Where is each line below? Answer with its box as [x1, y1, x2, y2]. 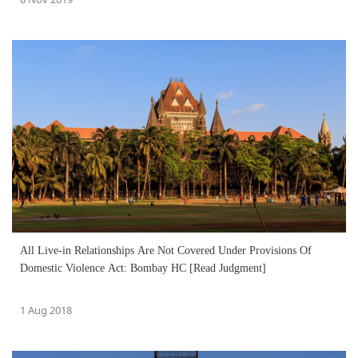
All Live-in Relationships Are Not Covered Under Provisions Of [20, 245, 312, 257]
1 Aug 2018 [20, 303, 72, 318]
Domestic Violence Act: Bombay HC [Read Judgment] [20, 262, 266, 275]
